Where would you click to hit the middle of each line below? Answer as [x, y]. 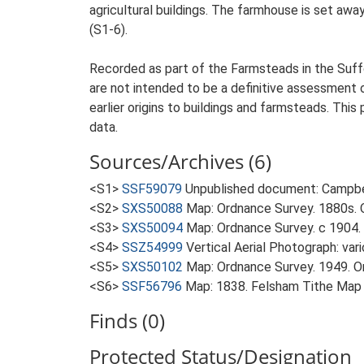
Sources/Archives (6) [180, 161]
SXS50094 [152, 228]
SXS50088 [152, 208]
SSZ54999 [152, 247]
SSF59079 [152, 189]
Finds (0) [127, 321]
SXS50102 [152, 267]
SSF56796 [152, 286]
